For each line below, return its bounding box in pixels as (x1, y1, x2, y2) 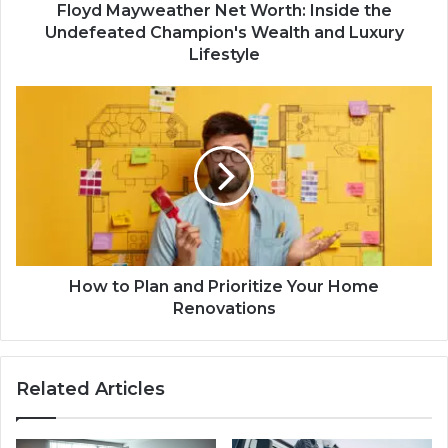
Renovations (172, 298, 276, 318)
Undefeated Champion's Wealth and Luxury (44, 22, 404, 42)
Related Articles (16, 377, 165, 400)
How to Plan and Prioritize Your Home (69, 276, 379, 296)
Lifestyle (188, 44, 260, 64)
